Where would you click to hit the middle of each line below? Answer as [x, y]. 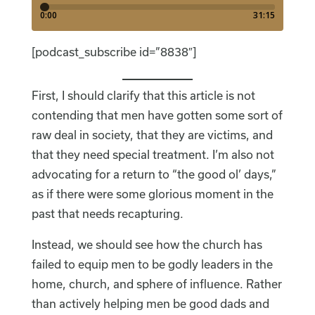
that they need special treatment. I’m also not [153, 155]
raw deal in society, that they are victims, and [152, 135]
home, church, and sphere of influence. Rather [156, 284]
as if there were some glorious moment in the [152, 194]
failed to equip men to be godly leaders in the [152, 264]
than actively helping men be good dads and [150, 304]
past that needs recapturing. [107, 214]
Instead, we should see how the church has [147, 245]
